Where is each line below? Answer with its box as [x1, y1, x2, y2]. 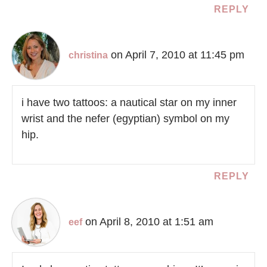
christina [69, 49, 108, 60]
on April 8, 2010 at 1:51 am [85, 215, 213, 228]
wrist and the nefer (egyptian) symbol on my [21, 112, 229, 125]
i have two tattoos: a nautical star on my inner [21, 96, 237, 108]
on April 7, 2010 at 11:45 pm [111, 48, 244, 61]
